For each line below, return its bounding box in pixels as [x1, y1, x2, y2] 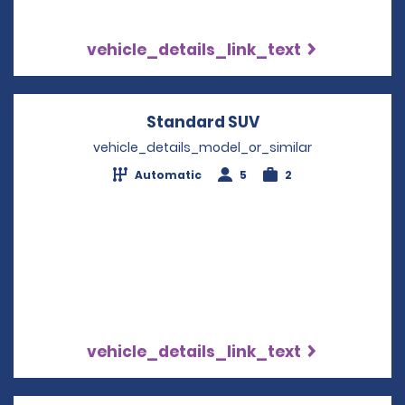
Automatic [135, 166, 202, 183]
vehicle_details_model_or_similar [93, 137, 312, 156]
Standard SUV [146, 110, 259, 133]
